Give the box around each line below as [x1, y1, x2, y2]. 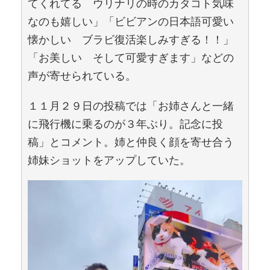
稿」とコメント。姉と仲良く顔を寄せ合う [28, 133, 234, 149]
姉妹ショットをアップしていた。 [28, 151, 190, 167]
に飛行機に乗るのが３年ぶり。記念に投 [28, 115, 223, 131]
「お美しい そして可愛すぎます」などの [28, 49, 234, 64]
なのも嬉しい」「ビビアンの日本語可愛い [28, 13, 234, 28]
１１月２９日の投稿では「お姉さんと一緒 [28, 97, 234, 113]
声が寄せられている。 [28, 67, 136, 83]
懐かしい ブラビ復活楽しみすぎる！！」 [28, 31, 234, 46]
